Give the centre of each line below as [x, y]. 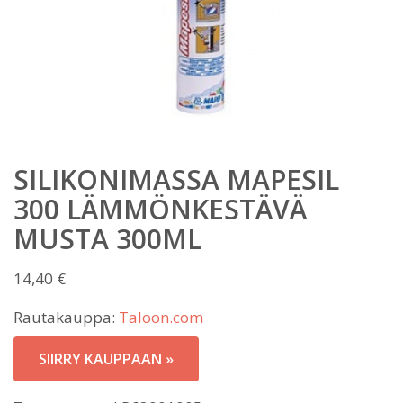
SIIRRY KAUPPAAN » [106, 359]
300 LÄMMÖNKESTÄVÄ [160, 209]
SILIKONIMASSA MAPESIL [176, 179]
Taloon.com [161, 317]
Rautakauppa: [66, 317]
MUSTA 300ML [107, 239]
